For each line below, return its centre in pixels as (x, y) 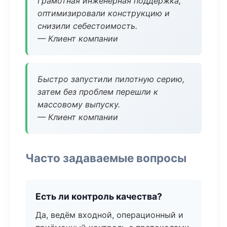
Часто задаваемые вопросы (106, 158)
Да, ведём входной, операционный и (109, 215)
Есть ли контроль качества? (99, 196)
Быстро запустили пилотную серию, (111, 79)
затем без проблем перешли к (98, 92)
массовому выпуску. (79, 104)
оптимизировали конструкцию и (104, 13)
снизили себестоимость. (87, 26)
